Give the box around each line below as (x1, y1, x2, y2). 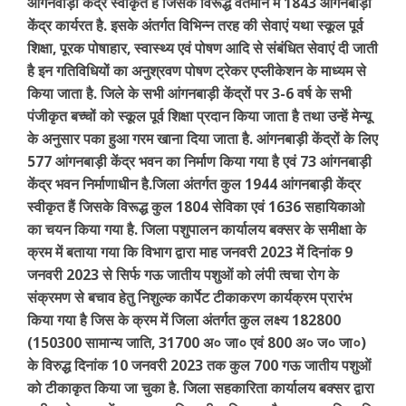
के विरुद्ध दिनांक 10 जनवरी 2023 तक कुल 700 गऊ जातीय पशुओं (27, 355, 371, 376)
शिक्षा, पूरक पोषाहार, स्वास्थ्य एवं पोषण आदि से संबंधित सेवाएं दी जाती (27, 38, 378, 59)
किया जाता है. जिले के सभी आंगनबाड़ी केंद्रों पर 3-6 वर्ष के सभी (27, 83, 352, 104)
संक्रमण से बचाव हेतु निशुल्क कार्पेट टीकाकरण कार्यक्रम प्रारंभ (27, 287, 352, 308)
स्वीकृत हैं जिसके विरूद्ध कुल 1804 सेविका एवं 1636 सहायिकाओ (27, 197, 364, 217)
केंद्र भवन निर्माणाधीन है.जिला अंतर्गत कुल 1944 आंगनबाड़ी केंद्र (27, 174, 361, 195)
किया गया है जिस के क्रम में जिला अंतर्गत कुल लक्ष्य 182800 (27, 310, 341, 331)
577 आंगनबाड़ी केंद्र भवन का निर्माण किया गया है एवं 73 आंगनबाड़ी (27, 151, 372, 172)
